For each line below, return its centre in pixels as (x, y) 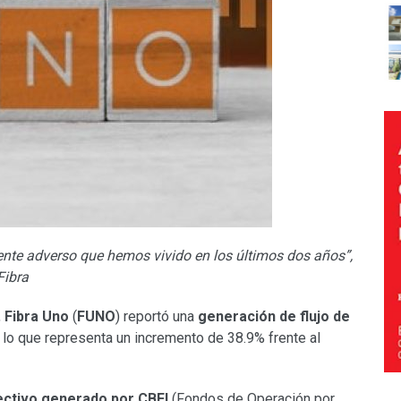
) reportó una (157, 317)
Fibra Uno (37, 317)
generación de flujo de (274, 317)
